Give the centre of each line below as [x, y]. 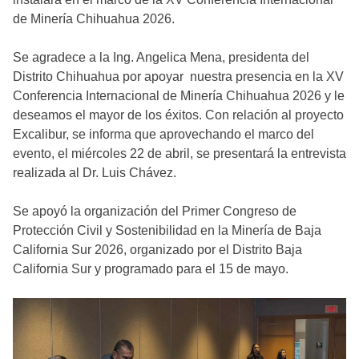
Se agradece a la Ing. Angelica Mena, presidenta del [161, 57]
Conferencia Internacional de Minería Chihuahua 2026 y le [179, 95]
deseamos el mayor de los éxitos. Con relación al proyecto [178, 115]
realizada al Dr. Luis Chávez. [96, 172]
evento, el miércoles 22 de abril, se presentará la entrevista [179, 153]
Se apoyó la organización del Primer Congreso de [155, 211]
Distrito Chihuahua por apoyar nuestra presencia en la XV [178, 76]
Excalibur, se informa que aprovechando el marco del [163, 134]
